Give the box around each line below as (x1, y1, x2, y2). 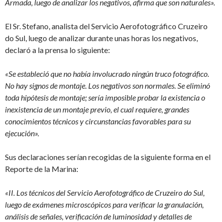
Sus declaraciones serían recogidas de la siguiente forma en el (5, 152, 211, 162)
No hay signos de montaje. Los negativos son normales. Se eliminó (5, 81, 210, 90)
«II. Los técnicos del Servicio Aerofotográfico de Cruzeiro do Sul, (5, 188, 205, 197)
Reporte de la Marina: (5, 164, 78, 173)
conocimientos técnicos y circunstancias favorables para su (5, 116, 191, 126)
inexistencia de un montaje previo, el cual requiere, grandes (5, 105, 189, 114)
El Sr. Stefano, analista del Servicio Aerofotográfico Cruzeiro (5, 21, 208, 31)
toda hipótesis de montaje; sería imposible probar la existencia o (5, 93, 205, 102)
